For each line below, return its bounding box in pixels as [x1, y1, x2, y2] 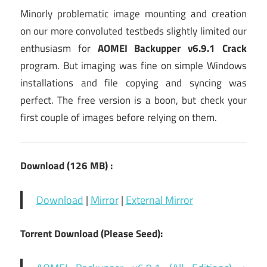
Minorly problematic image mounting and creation [20, 6, 247, 22]
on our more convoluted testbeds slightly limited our [20, 23, 247, 39]
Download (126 [20, 158, 88, 174]
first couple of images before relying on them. [20, 110, 217, 126]
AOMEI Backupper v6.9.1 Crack [97, 41, 247, 57]
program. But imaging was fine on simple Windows [20, 58, 247, 74]
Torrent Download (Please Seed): [20, 226, 163, 242]
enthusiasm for [20, 41, 98, 57]
